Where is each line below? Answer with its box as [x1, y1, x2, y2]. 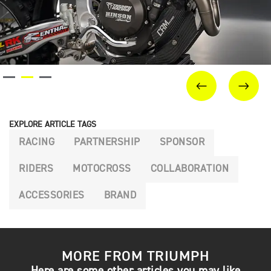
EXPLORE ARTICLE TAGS [9, 120, 96, 129]
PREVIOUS [201, 90, 255, 103]
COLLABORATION [150, 164, 229, 175]
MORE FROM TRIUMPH [61, 249, 210, 264]
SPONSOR [159, 137, 204, 148]
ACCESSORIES [19, 191, 85, 201]
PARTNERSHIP [74, 137, 140, 148]
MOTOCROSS [73, 164, 131, 175]
